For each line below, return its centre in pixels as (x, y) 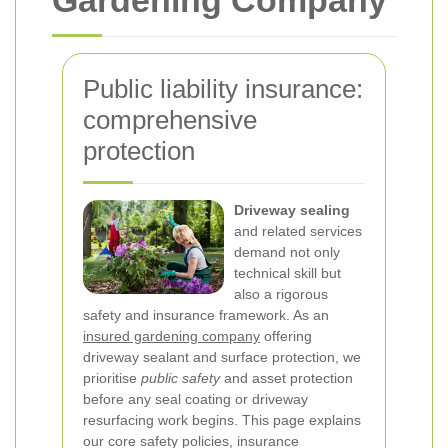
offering (286, 336)
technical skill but (287, 273)
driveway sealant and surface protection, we (222, 357)
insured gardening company (171, 336)
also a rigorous (281, 294)
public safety (180, 378)
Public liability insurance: (223, 89)
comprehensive (170, 120)
